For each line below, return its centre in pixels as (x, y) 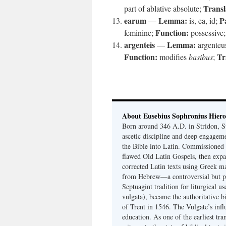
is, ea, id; (203, 20)
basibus (201, 57)
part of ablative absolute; (164, 8)
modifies (173, 57)
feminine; (140, 33)
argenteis (139, 45)
